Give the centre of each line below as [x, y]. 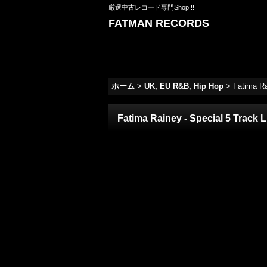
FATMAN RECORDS [159, 23]
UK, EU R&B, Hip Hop [184, 86]
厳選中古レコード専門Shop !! [151, 7]
